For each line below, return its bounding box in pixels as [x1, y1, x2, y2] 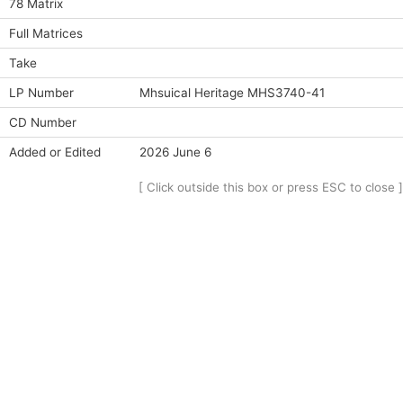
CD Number [9, 115, 77, 130]
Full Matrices [9, 26, 84, 40]
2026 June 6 [139, 145, 212, 159]
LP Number [9, 85, 75, 100]
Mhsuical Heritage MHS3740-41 [139, 85, 326, 100]
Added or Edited [9, 145, 102, 159]
